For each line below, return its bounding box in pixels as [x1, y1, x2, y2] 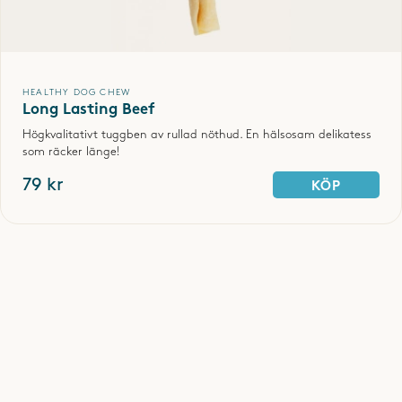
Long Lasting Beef [22, 103, 155, 118]
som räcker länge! [22, 146, 119, 158]
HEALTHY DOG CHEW [22, 88, 131, 98]
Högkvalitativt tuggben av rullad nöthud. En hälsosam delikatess [22, 129, 371, 141]
